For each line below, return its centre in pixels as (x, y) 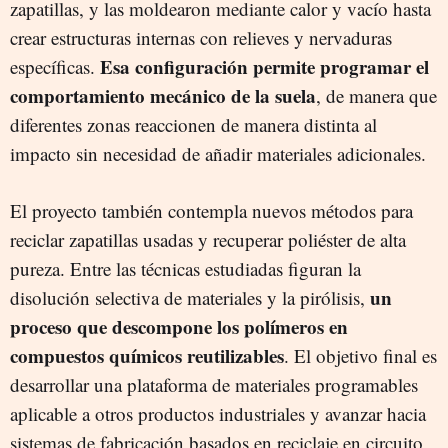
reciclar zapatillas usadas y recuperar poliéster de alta (208, 239)
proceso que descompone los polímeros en (179, 326)
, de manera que (376, 95)
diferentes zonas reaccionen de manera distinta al (193, 124)
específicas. (55, 66)
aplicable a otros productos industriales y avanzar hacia (218, 413)
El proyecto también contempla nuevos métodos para (211, 210)
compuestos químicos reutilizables (147, 355)
